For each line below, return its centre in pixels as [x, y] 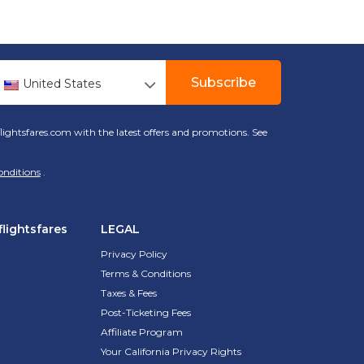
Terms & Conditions [145, 274]
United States [61, 84]
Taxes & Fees [128, 293]
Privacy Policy [134, 254]
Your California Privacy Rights [171, 352]
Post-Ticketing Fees [145, 313]
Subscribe [223, 82]
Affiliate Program [141, 332]
